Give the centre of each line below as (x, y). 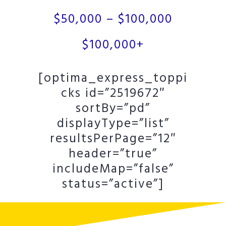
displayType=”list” (113, 124)
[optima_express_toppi (113, 79)
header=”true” (113, 154)
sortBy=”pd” (113, 109)
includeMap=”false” (113, 169)
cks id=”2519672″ (113, 94)
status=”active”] (113, 185)
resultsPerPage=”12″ (113, 139)
